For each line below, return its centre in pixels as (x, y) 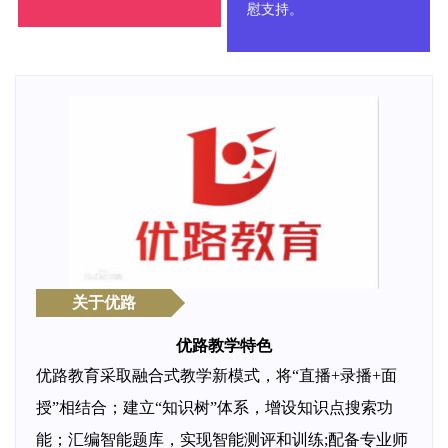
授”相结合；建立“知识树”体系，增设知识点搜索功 (214, 407)
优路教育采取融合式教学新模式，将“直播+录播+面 (216, 375)
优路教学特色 (224, 345)
